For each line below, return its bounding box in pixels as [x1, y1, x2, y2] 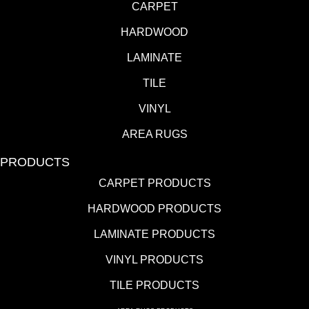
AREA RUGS [121, 128, 188, 141]
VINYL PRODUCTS [106, 254, 203, 266]
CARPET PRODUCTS [98, 177, 211, 190]
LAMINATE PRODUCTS [94, 228, 215, 241]
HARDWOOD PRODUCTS [88, 203, 221, 215]
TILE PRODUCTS [110, 279, 199, 292]
